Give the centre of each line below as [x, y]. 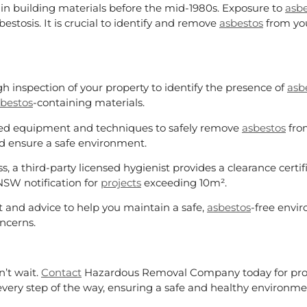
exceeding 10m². [184, 183]
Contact [61, 273]
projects [121, 183]
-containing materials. [89, 103]
